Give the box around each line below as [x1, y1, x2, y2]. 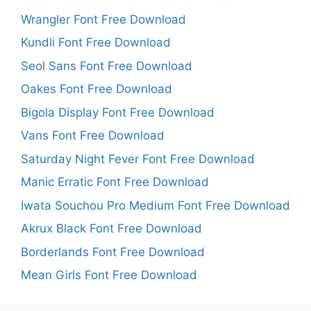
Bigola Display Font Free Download [21, 105, 215, 119]
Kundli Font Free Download [21, 35, 171, 50]
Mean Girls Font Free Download [21, 268, 197, 283]
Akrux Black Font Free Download [21, 221, 202, 236]
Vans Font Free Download [21, 128, 165, 143]
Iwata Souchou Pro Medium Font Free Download [21, 198, 290, 212]
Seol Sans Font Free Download [21, 58, 192, 73]
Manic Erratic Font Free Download [21, 175, 209, 190]
